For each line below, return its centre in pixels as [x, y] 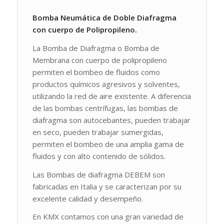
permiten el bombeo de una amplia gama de [108, 144]
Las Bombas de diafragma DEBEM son [98, 174]
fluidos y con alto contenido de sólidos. [99, 156]
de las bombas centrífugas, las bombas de [105, 108]
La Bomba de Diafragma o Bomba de [96, 48]
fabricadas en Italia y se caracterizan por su [107, 186]
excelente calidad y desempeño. [87, 198]
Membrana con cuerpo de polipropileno [99, 60]
